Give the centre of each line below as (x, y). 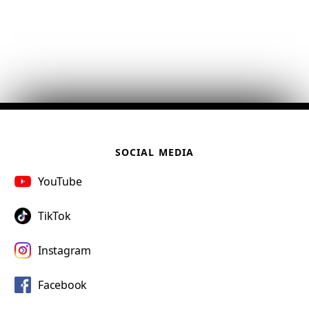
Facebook (62, 285)
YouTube (60, 181)
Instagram (64, 250)
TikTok (54, 216)
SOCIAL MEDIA (154, 152)
